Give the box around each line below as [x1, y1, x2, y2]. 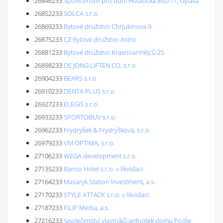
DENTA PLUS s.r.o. [64, 87, 116, 96]
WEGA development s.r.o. [64, 151, 137, 160]
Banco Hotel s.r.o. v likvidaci [64, 164, 143, 173]
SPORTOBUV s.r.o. [64, 112, 116, 121]
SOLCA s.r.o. [64, 9, 99, 18]
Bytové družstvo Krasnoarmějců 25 [64, 48, 164, 57]
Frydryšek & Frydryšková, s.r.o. [64, 125, 151, 134]
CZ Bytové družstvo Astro [64, 35, 136, 44]
